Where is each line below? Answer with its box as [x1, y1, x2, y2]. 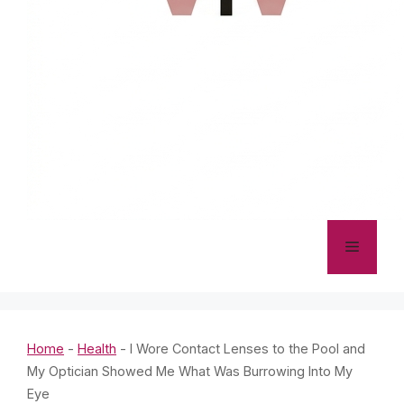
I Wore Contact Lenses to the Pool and [130, 341, 365, 356]
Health [78, 341, 116, 356]
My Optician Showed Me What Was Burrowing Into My [27, 363, 353, 379]
